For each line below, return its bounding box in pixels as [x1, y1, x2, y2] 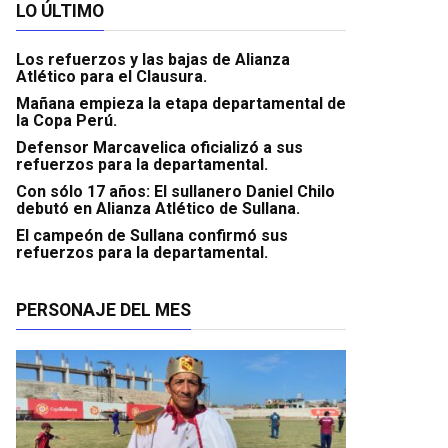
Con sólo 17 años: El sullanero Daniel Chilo [16, 181, 335, 201]
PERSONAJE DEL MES [16, 299, 191, 320]
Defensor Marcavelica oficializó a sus [16, 137, 303, 157]
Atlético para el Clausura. [16, 66, 207, 86]
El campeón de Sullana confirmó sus [16, 225, 288, 245]
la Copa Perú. [16, 110, 117, 130]
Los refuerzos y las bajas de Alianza [16, 49, 290, 69]
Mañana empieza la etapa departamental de [16, 93, 346, 113]
